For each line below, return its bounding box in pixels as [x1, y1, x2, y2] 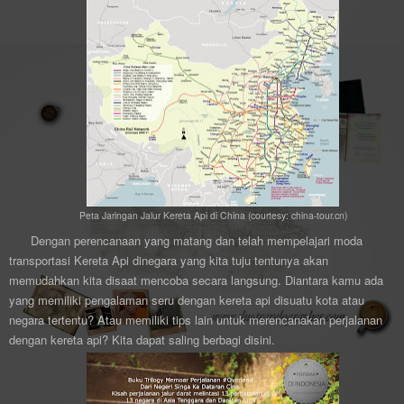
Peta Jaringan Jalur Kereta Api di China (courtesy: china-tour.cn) [78, 207, 347, 222]
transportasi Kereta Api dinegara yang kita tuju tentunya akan [9, 252, 328, 270]
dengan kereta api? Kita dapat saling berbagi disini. [9, 331, 275, 349]
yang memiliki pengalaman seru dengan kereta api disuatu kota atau [9, 291, 364, 309]
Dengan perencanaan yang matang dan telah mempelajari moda [31, 232, 363, 250]
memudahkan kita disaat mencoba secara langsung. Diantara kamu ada [9, 271, 383, 289]
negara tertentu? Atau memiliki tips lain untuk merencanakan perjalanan [9, 311, 382, 329]
